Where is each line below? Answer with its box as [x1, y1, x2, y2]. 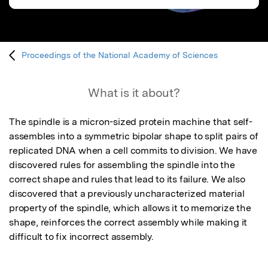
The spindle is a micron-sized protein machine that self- [9, 116, 252, 128]
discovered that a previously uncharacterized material [9, 188, 245, 200]
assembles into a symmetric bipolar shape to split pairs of [9, 130, 258, 142]
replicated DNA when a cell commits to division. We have [9, 145, 257, 157]
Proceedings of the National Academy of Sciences [22, 50, 218, 60]
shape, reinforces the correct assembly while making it [9, 217, 248, 229]
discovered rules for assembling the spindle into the [9, 159, 235, 171]
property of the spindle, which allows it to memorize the [9, 202, 251, 214]
